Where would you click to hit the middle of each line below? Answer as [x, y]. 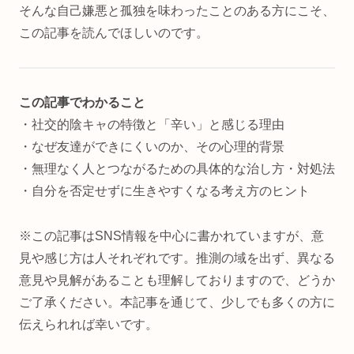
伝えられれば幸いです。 [88, 324]
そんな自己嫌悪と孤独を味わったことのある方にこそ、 [177, 11]
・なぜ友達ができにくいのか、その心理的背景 [152, 147]
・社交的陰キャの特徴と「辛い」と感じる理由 [152, 124]
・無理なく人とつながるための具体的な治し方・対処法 [177, 169]
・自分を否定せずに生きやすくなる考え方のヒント [164, 191]
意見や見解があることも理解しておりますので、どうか [177, 280]
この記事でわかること [82, 102]
